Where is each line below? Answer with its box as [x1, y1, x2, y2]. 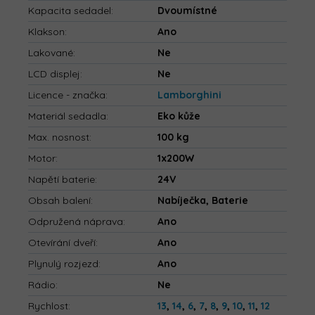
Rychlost [28, 300, 68, 313]
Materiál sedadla [28, 110, 106, 123]
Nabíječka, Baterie [157, 194, 248, 207]
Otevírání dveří [28, 236, 96, 250]
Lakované [28, 46, 73, 60]
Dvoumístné [157, 4, 217, 18]
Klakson [28, 25, 65, 39]
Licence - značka [28, 89, 105, 102]
